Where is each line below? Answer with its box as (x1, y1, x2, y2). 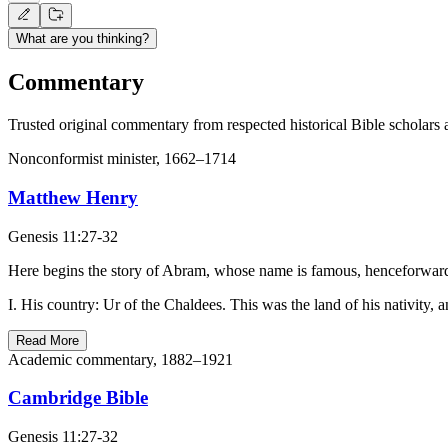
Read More (16, 332, 79, 348)
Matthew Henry (8, 186, 138, 208)
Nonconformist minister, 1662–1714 (8, 150, 236, 168)
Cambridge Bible (8, 387, 148, 409)
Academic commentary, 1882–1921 (8, 350, 233, 368)
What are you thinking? (16, 31, 149, 47)
